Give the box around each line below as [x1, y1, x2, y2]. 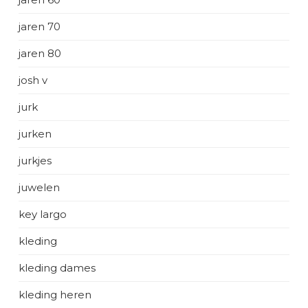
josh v [19, 74, 47, 87]
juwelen [19, 181, 60, 194]
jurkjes [19, 154, 52, 167]
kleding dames [19, 261, 96, 274]
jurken [19, 127, 52, 140]
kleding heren [19, 288, 91, 301]
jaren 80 [19, 47, 61, 60]
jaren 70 [19, 20, 60, 33]
